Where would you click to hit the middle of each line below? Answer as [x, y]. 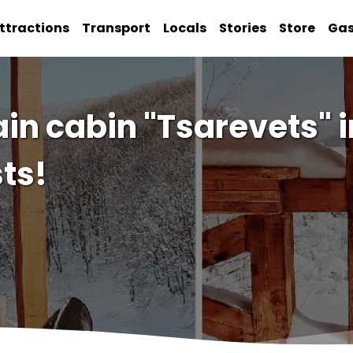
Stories [243, 28]
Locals [185, 28]
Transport [117, 28]
